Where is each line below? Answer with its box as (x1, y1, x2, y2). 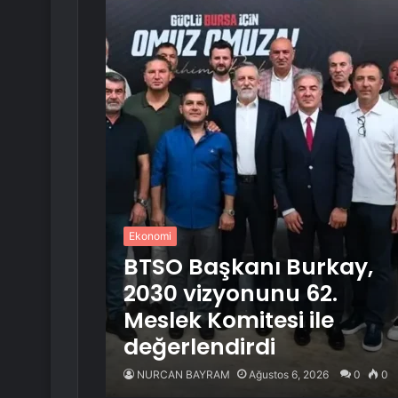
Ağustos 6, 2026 (248, 368, 329, 381)
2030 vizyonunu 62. (123, 278, 338, 309)
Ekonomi (128, 229, 171, 243)
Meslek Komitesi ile (123, 305, 334, 336)
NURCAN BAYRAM (136, 368, 230, 381)
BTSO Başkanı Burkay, (123, 251, 373, 283)
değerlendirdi (123, 331, 275, 362)
